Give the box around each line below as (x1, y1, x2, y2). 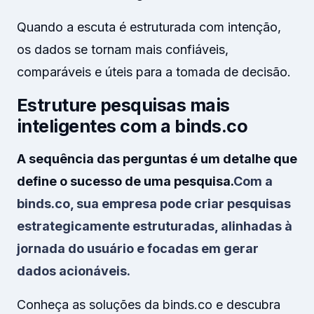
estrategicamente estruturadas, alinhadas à (17, 219, 292, 233)
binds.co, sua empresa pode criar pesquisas (17, 196, 291, 211)
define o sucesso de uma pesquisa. (17, 174, 233, 189)
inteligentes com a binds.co (17, 116, 248, 137)
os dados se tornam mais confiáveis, (17, 42, 228, 57)
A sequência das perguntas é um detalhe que (17, 151, 297, 166)
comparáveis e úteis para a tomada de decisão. (17, 64, 291, 79)
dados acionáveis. (17, 264, 130, 278)
